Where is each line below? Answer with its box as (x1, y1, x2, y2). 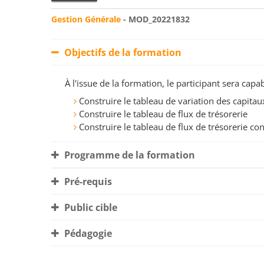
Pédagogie (62, 227, 112, 240)
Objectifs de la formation (62, 46, 181, 60)
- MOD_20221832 (121, 14, 190, 25)
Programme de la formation (62, 148, 195, 162)
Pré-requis (62, 175, 112, 189)
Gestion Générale (51, 14, 121, 25)
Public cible (62, 201, 117, 214)
